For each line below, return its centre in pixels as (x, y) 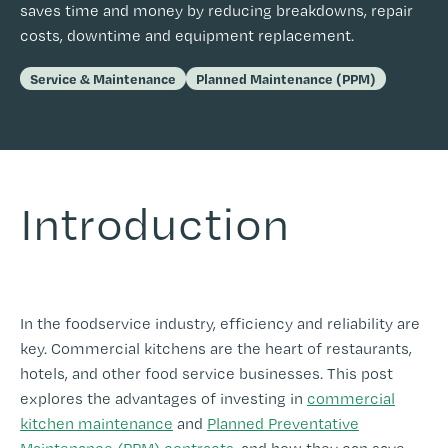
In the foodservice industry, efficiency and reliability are (220, 323)
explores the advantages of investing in (163, 398)
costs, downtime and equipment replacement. (187, 35)
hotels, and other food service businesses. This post (206, 373)
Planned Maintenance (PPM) (286, 79)
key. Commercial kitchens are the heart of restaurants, (216, 348)
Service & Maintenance (103, 79)
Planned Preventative (283, 423)
